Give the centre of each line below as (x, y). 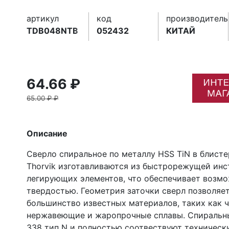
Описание (47, 133)
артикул (43, 18)
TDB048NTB (53, 31)
